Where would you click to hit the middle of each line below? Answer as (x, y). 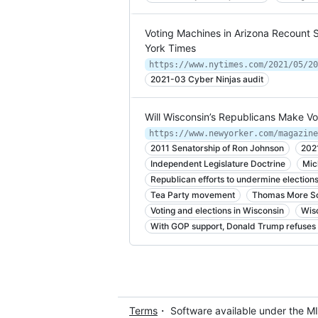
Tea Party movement (193, 195)
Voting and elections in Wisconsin (217, 210)
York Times (170, 48)
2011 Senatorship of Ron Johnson (217, 148)
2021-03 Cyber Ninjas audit (207, 79)
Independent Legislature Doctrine (218, 164)
